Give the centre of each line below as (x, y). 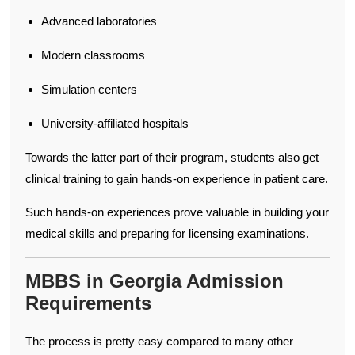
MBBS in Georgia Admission (155, 281)
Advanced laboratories (99, 21)
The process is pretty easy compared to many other (159, 341)
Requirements (88, 303)
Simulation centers (89, 89)
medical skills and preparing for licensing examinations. (167, 233)
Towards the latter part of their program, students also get (172, 157)
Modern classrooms (93, 55)
